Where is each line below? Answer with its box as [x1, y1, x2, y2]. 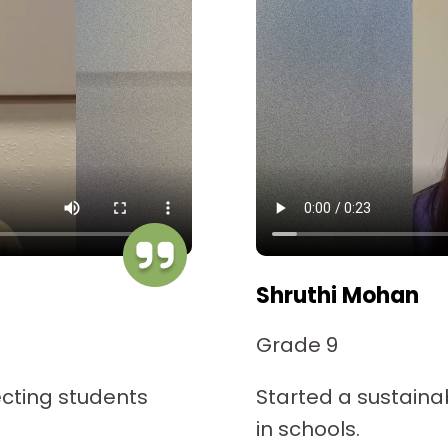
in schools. [256, 414, 360, 443]
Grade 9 [256, 330, 338, 359]
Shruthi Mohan [256, 279, 419, 311]
